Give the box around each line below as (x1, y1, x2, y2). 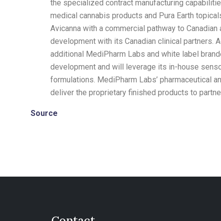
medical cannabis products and (50, 11, 159, 21)
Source (31, 109, 58, 118)
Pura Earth (159, 11, 194, 21)
